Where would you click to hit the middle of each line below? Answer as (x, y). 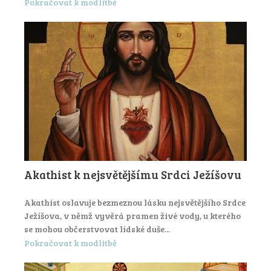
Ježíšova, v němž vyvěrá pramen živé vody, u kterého (132, 216)
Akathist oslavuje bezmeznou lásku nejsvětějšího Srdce (135, 203)
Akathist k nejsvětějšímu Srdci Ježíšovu (133, 175)
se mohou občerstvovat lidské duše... (97, 229)
